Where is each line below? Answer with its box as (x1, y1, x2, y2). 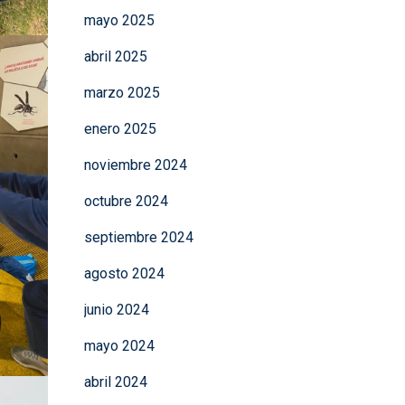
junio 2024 (83, 301, 149, 318)
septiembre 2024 (83, 229, 193, 246)
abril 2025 (83, 48, 147, 65)
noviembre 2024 (83, 156, 187, 174)
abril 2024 (83, 373, 147, 391)
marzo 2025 (83, 84, 160, 101)
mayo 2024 (83, 337, 155, 354)
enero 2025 (83, 120, 156, 137)
